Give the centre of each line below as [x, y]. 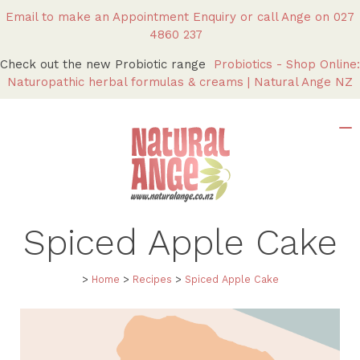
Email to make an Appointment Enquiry [121, 17]
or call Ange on [287, 17]
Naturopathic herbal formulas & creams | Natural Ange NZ [180, 82]
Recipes [152, 279]
